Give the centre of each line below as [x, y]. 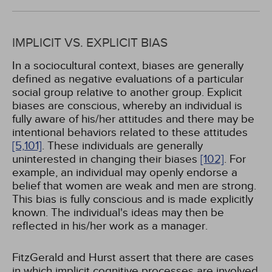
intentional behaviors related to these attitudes [130, 132]
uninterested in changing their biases [106, 159]
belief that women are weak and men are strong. [134, 186]
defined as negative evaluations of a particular [128, 79]
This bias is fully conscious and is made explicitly [133, 199]
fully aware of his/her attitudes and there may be [133, 119]
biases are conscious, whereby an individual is [127, 106]
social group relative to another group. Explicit [127, 92]
